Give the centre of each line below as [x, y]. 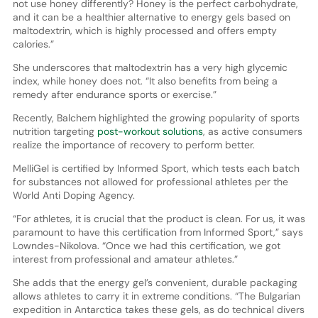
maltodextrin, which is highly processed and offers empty [144, 30]
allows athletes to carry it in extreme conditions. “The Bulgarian [156, 296]
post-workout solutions [150, 131]
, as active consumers [252, 131]
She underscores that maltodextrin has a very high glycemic [150, 67]
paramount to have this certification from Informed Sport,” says [158, 232]
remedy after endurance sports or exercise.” [116, 94]
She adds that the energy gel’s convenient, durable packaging [155, 282]
